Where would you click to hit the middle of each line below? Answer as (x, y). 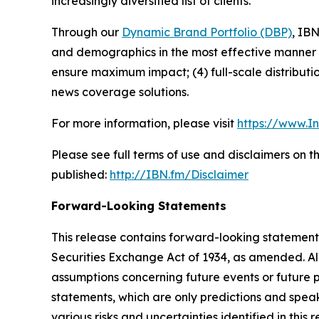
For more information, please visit (144, 123)
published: (80, 174)
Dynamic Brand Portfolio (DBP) (207, 32)
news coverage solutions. (120, 92)
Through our (87, 32)
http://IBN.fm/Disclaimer (179, 174)
